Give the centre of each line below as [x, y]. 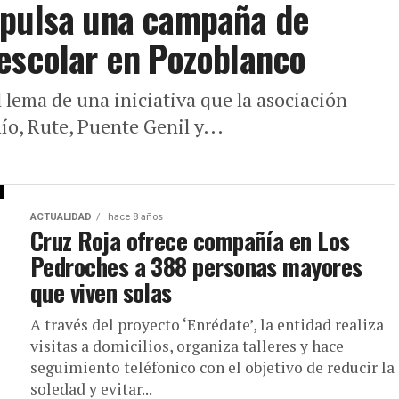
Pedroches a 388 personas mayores [196, 266]
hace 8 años [134, 217]
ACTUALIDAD [61, 217]
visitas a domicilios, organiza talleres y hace [187, 346]
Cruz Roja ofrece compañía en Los [190, 240]
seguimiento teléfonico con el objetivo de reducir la [212, 367]
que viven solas [101, 292]
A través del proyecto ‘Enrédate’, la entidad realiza [207, 325]
